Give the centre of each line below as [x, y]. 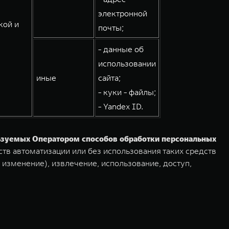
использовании [127, 63]
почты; [111, 28]
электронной [123, 13]
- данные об [121, 49]
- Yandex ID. [121, 106]
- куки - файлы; [127, 92]
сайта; [109, 78]
